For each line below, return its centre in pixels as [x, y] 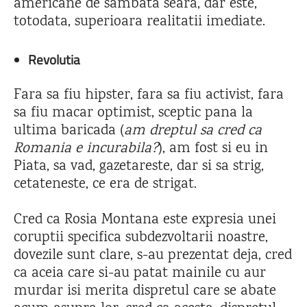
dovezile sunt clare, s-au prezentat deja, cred [153, 256]
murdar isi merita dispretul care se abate [145, 291]
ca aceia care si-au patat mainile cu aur [140, 273]
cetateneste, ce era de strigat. [105, 184]
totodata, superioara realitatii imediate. [139, 22]
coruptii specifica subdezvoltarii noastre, [141, 238]
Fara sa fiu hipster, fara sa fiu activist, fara [149, 95]
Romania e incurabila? [86, 149]
